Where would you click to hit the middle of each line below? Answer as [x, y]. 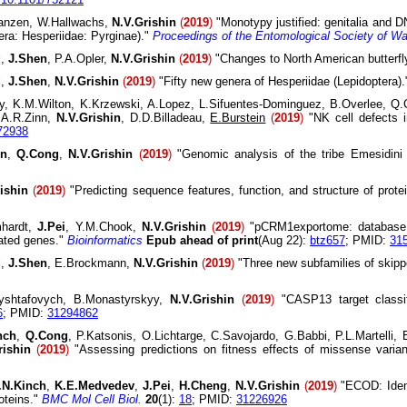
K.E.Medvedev [94, 386]
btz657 [328, 240]
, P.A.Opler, [79, 59]
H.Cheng [203, 386]
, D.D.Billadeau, [165, 118]
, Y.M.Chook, [104, 227]
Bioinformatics [105, 240]
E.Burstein [238, 118]
